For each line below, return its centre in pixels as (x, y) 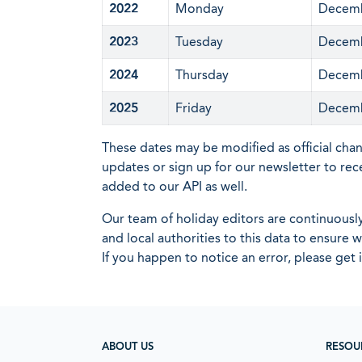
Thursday (202, 75)
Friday (194, 108)
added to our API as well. (175, 186)
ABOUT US (128, 346)
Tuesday (199, 42)
